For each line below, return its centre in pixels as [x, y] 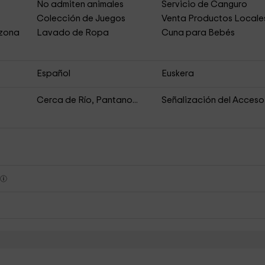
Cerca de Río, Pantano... [87, 100]
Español [53, 74]
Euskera [178, 74]
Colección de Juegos [81, 19]
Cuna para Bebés [198, 33]
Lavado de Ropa [72, 33]
